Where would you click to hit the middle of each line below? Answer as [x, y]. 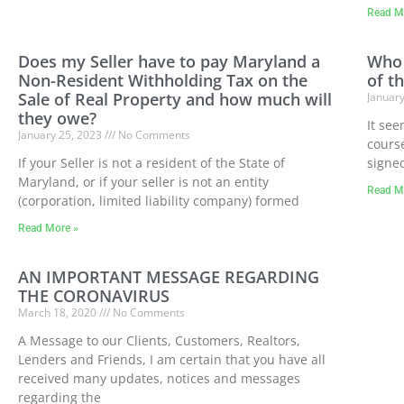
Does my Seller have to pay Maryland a [169, 62]
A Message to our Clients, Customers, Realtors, [159, 341]
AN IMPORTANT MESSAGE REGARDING [169, 277]
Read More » [48, 229]
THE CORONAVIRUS [94, 296]
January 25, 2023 [61, 135]
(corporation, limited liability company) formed [159, 201]
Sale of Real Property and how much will [175, 100]
